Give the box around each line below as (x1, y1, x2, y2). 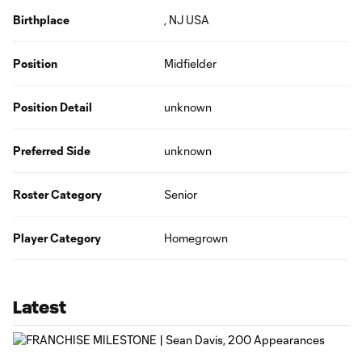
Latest (13, 298, 66, 317)
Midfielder (164, 57, 217, 70)
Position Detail (13, 100, 92, 114)
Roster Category (13, 187, 102, 201)
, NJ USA (164, 13, 210, 27)
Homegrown (164, 231, 229, 245)
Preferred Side (13, 144, 90, 158)
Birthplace (13, 13, 69, 27)
